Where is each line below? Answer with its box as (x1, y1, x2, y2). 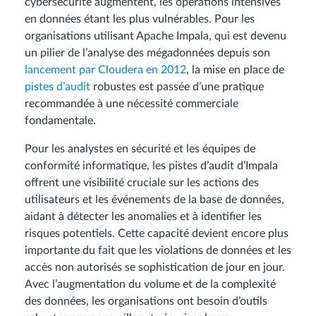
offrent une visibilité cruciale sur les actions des (25, 177, 259, 189)
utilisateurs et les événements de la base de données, (25, 194, 284, 206)
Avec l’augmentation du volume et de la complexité (25, 279, 276, 291)
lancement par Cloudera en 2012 (25, 64, 186, 76)
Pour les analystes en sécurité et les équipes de (25, 143, 255, 155)
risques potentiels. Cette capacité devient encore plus (25, 228, 288, 240)
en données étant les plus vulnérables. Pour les (25, 13, 255, 25)
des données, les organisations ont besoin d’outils (25, 296, 267, 308)
